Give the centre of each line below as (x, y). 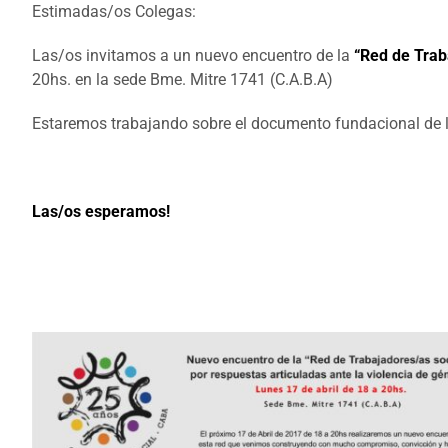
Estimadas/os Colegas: (114, 11)
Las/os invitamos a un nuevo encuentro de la (191, 55)
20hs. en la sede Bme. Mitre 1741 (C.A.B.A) (182, 79)
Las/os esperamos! (101, 211)
